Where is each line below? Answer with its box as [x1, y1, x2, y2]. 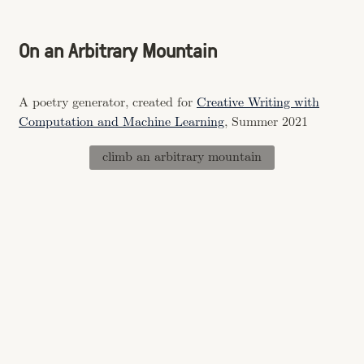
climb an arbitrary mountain [102, 149, 262, 166]
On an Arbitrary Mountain [19, 36, 217, 63]
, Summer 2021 [224, 113, 308, 131]
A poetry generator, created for [19, 93, 197, 111]
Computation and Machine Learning [19, 113, 224, 131]
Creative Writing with [197, 93, 319, 111]
